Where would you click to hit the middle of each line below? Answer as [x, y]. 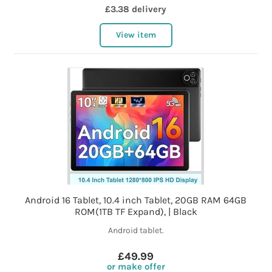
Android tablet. [136, 231]
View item [136, 35]
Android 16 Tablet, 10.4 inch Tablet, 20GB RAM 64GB [136, 200]
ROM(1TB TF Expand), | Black [136, 212]
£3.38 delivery [136, 9]
